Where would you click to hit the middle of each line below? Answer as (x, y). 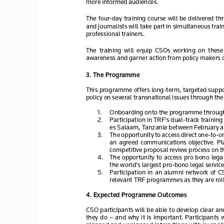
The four (97, 17)
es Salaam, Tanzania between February (164, 126)
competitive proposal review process (159, 149)
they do (97, 216)
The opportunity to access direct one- (160, 134)
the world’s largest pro (140, 163)
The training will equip (119, 49)
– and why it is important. (147, 216)
